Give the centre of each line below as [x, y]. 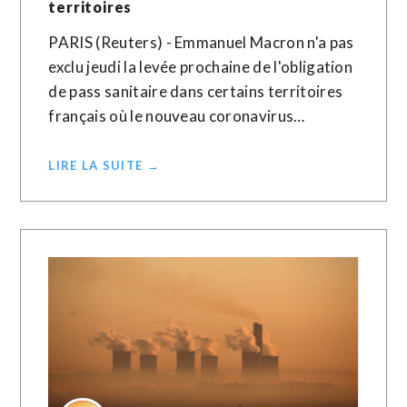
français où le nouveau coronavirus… [177, 116]
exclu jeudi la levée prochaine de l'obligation [201, 67]
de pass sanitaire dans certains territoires [196, 91]
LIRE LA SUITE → [104, 165]
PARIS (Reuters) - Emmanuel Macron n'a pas [201, 42]
